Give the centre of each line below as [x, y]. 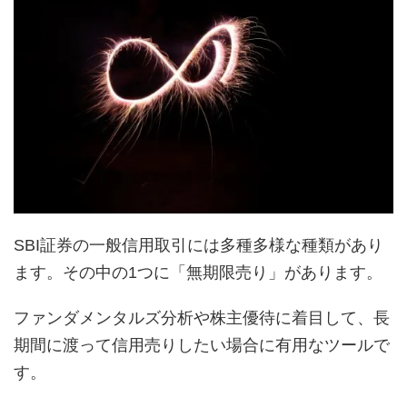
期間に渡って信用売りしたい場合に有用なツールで [202, 346]
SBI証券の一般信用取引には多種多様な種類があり [199, 246]
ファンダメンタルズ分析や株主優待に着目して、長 [202, 318]
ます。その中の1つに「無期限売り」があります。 [198, 273]
